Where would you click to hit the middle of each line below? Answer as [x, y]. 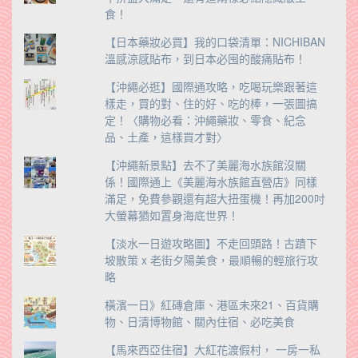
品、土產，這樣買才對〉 [166, 137]
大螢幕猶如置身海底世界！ [171, 215]
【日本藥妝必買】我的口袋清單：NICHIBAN [215, 42]
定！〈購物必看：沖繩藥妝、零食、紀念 [205, 120]
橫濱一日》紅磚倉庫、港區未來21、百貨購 [211, 305]
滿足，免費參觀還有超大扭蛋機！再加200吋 [215, 199]
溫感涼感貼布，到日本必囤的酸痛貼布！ [205, 59]
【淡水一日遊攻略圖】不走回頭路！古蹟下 [211, 243]
